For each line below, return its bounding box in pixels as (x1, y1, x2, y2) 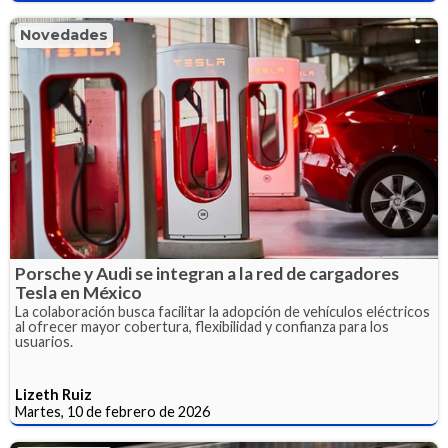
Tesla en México (15, 281, 142, 303)
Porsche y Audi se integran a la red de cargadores (15, 262, 399, 284)
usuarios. (15, 332, 73, 350)
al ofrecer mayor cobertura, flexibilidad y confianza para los (15, 317, 389, 335)
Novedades (20, 26, 108, 45)
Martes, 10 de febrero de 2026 (15, 402, 210, 420)
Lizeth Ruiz (15, 385, 92, 403)
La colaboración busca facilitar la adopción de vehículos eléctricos (15, 302, 430, 320)
